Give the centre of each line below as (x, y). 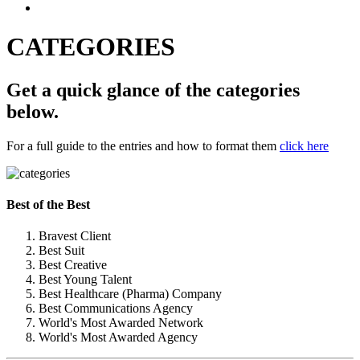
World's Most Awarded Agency (118, 337)
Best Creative (73, 265)
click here (304, 145)
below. (33, 111)
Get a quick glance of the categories (153, 90)
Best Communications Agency (116, 309)
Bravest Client (75, 236)
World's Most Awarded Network (121, 323)
